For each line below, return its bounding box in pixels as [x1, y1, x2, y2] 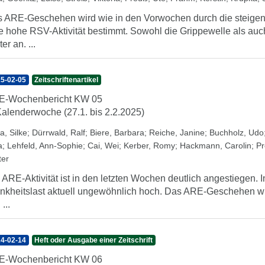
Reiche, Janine [149, 128, 205, 137]
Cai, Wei [88, 141, 119, 150]
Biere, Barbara [90, 128, 144, 137]
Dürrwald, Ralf [32, 128, 85, 137]
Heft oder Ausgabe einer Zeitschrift [34, 236, 153, 244]
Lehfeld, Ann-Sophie [7, 141, 83, 150]
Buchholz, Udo [209, 128, 264, 137]
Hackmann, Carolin [180, 141, 251, 150]
